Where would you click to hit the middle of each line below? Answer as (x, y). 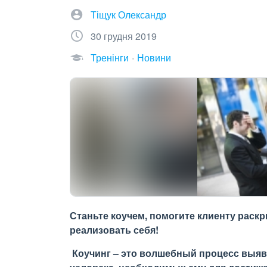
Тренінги (110, 58)
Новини (154, 58)
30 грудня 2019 (124, 36)
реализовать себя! (114, 230)
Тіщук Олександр (128, 15)
